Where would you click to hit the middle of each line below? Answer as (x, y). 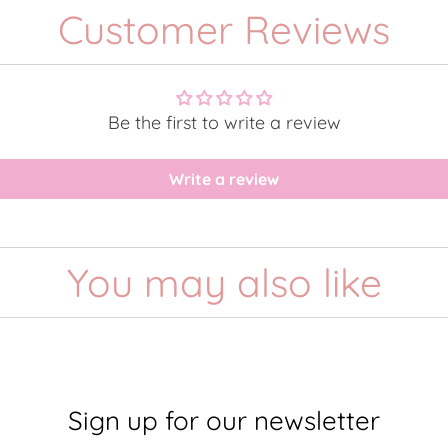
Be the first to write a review (224, 122)
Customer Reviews (224, 29)
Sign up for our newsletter (224, 420)
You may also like (224, 282)
